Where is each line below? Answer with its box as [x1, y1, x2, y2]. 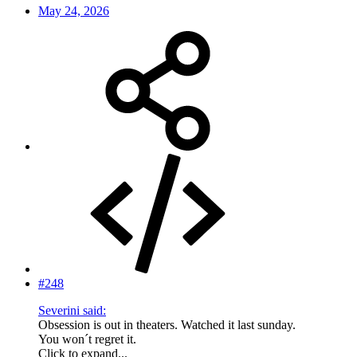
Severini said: [38, 304, 106, 318]
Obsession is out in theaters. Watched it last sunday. [38, 318, 296, 332]
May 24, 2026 [38, 4, 109, 18]
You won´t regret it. [38, 332, 136, 347]
